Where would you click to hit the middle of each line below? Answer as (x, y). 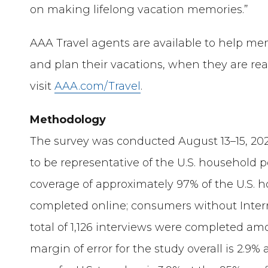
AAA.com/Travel (98, 86)
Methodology (68, 120)
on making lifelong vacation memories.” (139, 10)
